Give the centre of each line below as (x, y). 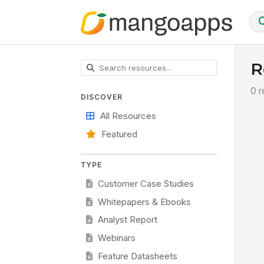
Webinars (116, 238)
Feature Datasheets (137, 256)
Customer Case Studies (146, 184)
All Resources (128, 116)
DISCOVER (102, 97)
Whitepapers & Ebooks (144, 202)
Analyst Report (127, 220)
